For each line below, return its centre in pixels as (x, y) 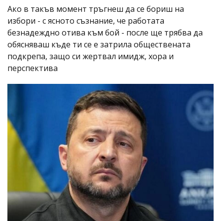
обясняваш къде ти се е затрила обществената (99, 44)
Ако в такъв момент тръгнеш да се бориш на (96, 9)
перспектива (33, 68)
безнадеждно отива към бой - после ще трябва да (105, 33)
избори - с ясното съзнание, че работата (86, 21)
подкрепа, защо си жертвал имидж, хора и (91, 56)
